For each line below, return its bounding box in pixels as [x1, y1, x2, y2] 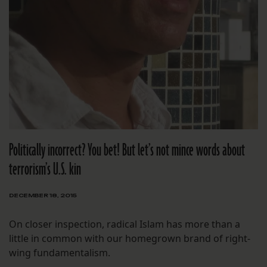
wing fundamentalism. [9, 246, 110, 260]
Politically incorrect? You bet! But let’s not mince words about [9, 139, 245, 163]
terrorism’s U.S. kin [9, 158, 81, 182]
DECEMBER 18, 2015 [9, 192, 77, 199]
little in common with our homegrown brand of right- [9, 232, 250, 246]
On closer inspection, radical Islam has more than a [9, 218, 240, 231]
